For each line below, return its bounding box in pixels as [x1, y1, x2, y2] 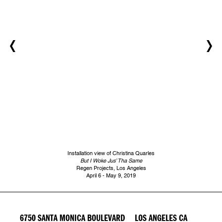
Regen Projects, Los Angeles [76, 165, 146, 171]
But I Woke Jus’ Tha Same [80, 158, 142, 164]
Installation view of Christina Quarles [67, 150, 155, 156]
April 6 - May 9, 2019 [86, 172, 136, 178]
